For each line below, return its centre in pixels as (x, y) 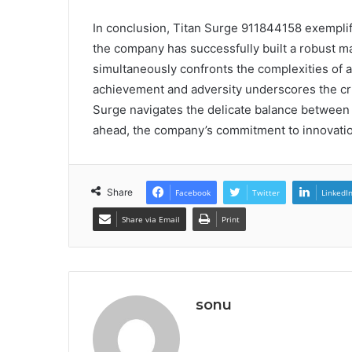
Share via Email (151, 219)
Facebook (193, 192)
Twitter (266, 192)
